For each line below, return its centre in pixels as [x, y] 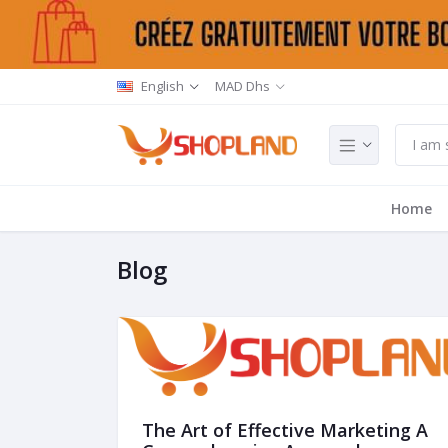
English [162, 85]
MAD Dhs [242, 85]
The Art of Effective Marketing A [285, 429]
